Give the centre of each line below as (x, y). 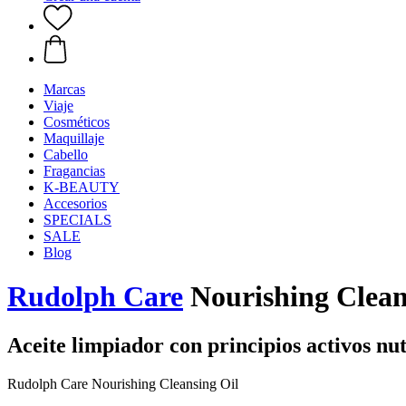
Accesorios (75, 203)
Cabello (66, 155)
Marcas (64, 89)
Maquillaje (74, 138)
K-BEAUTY (82, 187)
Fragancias (74, 171)
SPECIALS (77, 220)
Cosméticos (77, 122)
